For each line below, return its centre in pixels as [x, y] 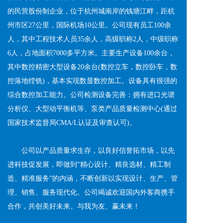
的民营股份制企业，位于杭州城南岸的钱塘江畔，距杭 [91, 11]
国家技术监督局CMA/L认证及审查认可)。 [72, 123]
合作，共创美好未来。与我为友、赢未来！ [74, 206]
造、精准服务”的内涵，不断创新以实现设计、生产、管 [93, 178]
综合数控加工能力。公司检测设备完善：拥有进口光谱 [91, 95]
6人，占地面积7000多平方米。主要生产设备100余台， [91, 53]
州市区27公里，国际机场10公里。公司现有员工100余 [89, 25]
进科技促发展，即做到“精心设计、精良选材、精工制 [89, 165]
